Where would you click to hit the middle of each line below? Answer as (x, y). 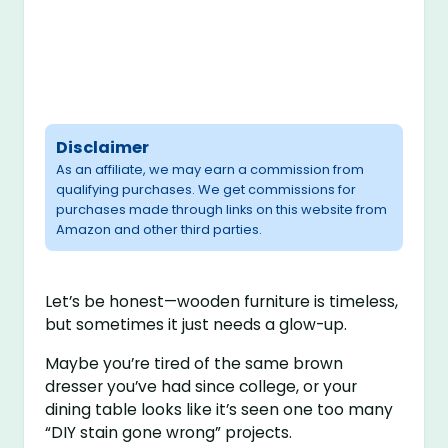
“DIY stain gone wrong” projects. (169, 433)
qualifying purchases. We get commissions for (206, 190)
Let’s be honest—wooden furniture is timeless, (222, 302)
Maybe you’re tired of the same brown (194, 364)
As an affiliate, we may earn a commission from (210, 170)
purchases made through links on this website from (222, 210)
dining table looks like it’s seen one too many (219, 410)
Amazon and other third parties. (159, 230)
